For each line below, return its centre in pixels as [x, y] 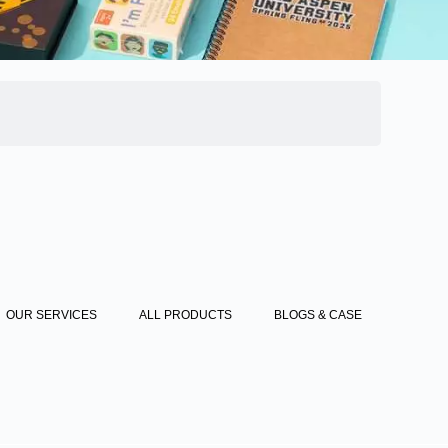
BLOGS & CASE [317, 315]
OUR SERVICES [52, 315]
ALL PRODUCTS [186, 315]
